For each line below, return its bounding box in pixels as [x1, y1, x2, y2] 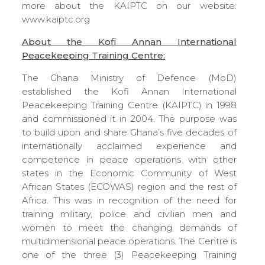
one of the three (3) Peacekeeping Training [21, 248, 237, 260]
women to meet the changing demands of [21, 221, 237, 233]
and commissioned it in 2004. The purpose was [21, 112, 237, 124]
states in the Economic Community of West [21, 167, 237, 179]
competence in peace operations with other [21, 153, 237, 165]
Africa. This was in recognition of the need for [21, 194, 237, 206]
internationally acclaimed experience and [21, 140, 237, 151]
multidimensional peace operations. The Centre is [21, 235, 237, 247]
